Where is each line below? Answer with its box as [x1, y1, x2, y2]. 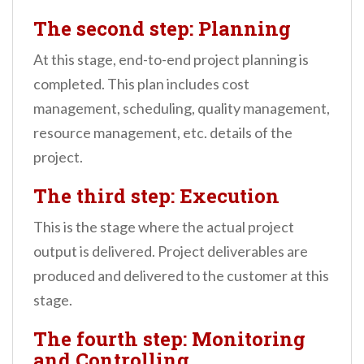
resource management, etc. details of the [33, 123, 292, 142]
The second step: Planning [33, 15, 291, 42]
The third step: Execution [33, 183, 279, 210]
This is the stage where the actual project [33, 218, 294, 236]
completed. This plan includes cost [33, 75, 249, 93]
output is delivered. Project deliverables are [33, 242, 308, 261]
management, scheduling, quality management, [33, 99, 330, 118]
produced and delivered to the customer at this [33, 266, 329, 285]
